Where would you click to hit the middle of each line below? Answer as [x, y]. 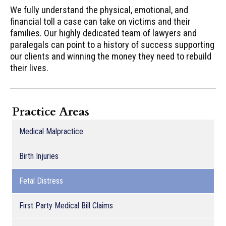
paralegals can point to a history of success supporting [112, 44]
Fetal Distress [41, 181]
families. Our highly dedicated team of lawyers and [103, 33]
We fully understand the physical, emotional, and [99, 10]
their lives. [29, 68]
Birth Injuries [39, 156]
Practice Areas [51, 111]
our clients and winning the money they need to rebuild [111, 56]
